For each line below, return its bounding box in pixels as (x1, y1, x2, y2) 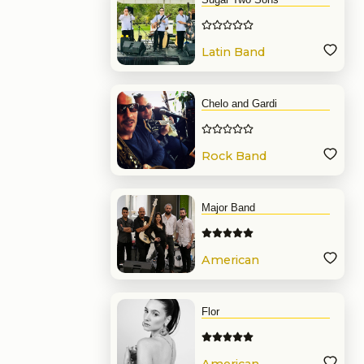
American (201, 253, 259, 268)
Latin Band (201, 45, 265, 60)
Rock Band (201, 149, 266, 164)
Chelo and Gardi (201, 97, 277, 110)
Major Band (201, 201, 255, 214)
